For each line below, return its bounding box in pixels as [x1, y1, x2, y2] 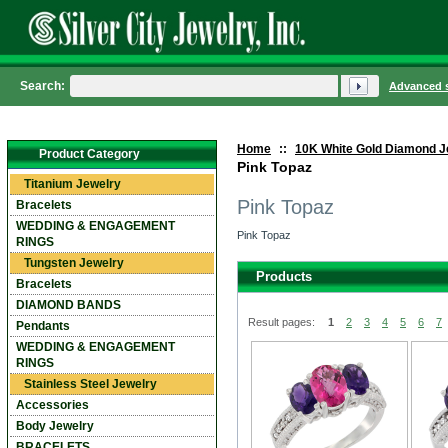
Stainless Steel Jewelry [24, 377, 157, 391]
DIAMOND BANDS [16, 298, 121, 312]
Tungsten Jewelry [24, 256, 124, 270]
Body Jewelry [16, 419, 94, 433]
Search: [20, 79, 65, 93]
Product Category [39, 147, 140, 161]
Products [256, 269, 312, 284]
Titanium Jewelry [24, 177, 121, 191]
